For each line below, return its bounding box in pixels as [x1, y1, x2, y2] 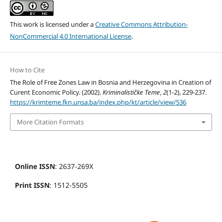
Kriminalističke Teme [102, 88, 160, 97]
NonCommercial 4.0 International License [9, 32, 131, 41]
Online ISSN [15, 161, 55, 171]
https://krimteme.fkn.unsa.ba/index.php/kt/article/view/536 [9, 98, 186, 107]
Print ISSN [15, 180, 50, 190]
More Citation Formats [16, 117, 84, 127]
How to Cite [9, 65, 45, 75]
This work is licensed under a [9, 20, 95, 29]
